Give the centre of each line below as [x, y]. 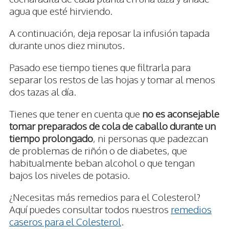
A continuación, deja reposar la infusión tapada [109, 33]
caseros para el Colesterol [65, 222]
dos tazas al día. [43, 92]
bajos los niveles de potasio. [70, 175]
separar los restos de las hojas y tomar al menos [112, 79]
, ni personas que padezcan [151, 138]
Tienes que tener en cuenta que [76, 114]
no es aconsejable [181, 114]
